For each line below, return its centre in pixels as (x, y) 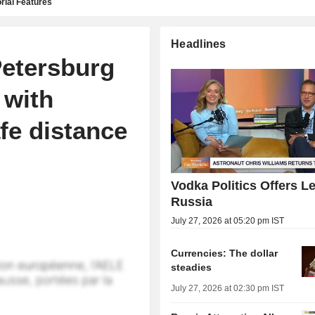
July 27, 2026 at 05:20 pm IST (228, 221)
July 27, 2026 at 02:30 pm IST (228, 289)
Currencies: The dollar (225, 253)
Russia (192, 202)
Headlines (199, 44)
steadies (192, 268)
